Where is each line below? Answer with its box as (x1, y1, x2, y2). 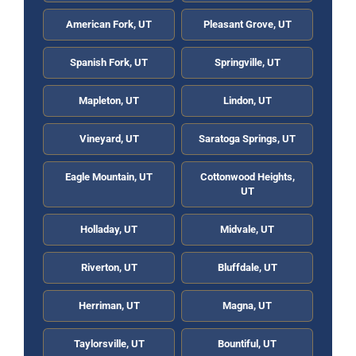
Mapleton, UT (79, 95, 139, 107)
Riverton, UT (80, 261, 137, 274)
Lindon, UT (222, 95, 272, 107)
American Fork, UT (66, 18, 152, 31)
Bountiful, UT (218, 338, 277, 350)
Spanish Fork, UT (70, 56, 148, 69)
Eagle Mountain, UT (65, 171, 153, 184)
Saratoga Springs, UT (199, 133, 296, 145)
